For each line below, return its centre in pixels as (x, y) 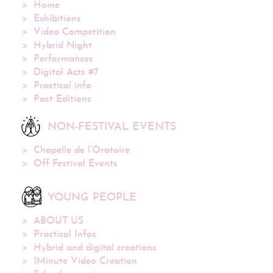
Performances (63, 59)
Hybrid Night (63, 46)
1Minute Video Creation (85, 261)
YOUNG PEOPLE (92, 198)
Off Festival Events (76, 164)
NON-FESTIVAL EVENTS (112, 127)
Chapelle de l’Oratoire (82, 151)
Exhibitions (57, 19)
